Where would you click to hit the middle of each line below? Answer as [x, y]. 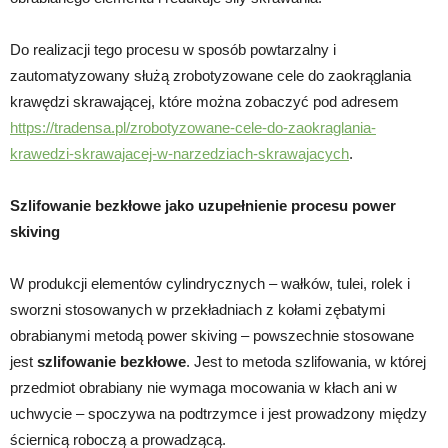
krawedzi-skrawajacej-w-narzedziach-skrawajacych [179, 153]
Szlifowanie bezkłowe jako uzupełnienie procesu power [203, 205]
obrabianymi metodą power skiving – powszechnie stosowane [212, 335]
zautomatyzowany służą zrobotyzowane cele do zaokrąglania [210, 75]
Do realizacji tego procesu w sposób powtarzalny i [173, 49]
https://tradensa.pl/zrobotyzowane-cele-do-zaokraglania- [193, 127]
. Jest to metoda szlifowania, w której [306, 361]
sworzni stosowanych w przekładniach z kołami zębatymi [197, 309]
